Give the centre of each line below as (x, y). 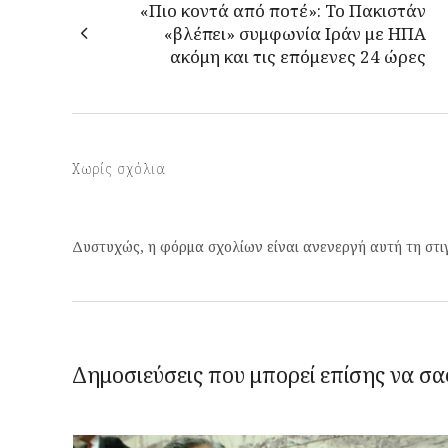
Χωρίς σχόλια (119, 168)
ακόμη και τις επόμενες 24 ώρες (298, 56)
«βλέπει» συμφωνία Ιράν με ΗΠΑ (295, 33)
